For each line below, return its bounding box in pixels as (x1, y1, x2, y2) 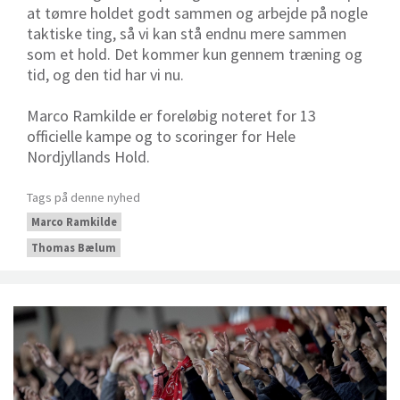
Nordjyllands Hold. (27, 146, 150, 167)
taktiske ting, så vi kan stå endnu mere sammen (27, 22, 346, 44)
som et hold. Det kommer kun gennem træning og (27, 43, 362, 64)
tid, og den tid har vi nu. (27, 63, 184, 85)
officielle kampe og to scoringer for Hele (27, 125, 296, 146)
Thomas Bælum (31, 240, 116, 254)
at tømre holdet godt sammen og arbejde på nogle (27, 2, 368, 23)
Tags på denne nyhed (27, 188, 140, 205)
